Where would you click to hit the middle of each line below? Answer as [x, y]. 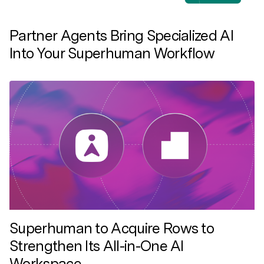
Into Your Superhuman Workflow [112, 53]
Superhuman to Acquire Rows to [112, 228]
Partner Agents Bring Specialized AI [121, 35]
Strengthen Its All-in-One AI [97, 246]
